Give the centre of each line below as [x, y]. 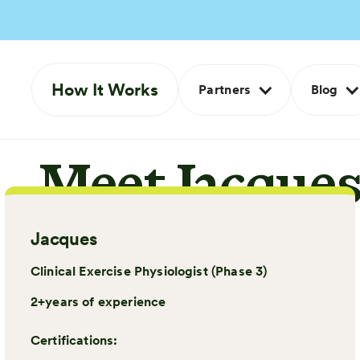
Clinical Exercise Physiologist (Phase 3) [149, 271]
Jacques [64, 239]
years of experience [106, 302]
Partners [225, 89]
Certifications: [74, 340]
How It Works [104, 90]
